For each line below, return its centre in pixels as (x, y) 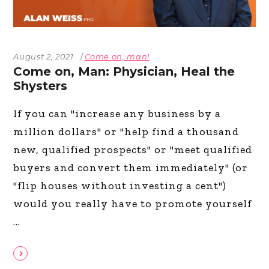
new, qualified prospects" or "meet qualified (133, 149)
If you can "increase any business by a (117, 113)
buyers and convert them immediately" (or (131, 167)
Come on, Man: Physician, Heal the (124, 71)
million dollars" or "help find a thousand (126, 131)
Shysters (41, 86)
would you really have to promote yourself (133, 203)
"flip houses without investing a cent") (120, 185)
